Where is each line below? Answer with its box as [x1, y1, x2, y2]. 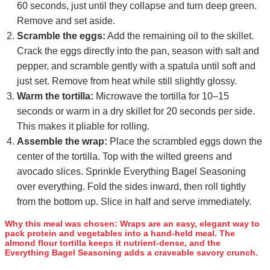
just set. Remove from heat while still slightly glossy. [17, 75, 237, 86]
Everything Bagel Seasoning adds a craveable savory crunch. [5, 247, 258, 257]
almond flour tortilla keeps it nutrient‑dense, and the [5, 237, 221, 248]
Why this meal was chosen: [5, 218, 118, 228]
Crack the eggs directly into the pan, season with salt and [17, 45, 259, 56]
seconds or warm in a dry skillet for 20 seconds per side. [17, 105, 255, 116]
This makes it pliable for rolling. [17, 121, 149, 131]
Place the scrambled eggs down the [107, 136, 262, 146]
